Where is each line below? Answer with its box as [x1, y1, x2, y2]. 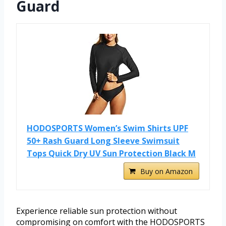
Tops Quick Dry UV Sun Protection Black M [27, 148, 196, 159]
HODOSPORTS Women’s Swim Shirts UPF [27, 123, 188, 134]
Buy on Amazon [140, 166, 193, 177]
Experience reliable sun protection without [16, 205, 177, 217]
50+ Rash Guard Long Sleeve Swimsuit [27, 135, 180, 147]
